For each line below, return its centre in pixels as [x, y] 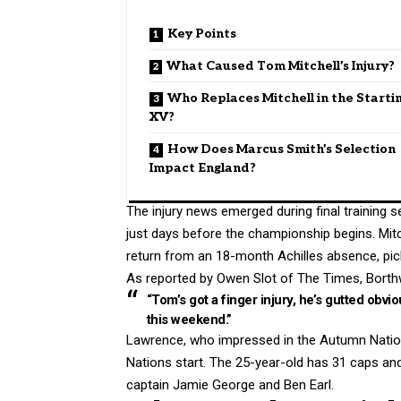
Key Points [202, 33]
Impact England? [203, 167]
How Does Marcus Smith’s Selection [282, 149]
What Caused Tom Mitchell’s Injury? [281, 65]
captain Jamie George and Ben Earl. [230, 384]
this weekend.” [189, 319]
